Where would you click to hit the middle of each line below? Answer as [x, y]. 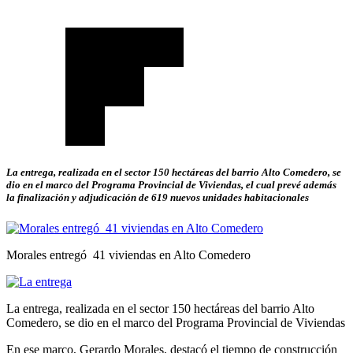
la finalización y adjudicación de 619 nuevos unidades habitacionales [158, 198]
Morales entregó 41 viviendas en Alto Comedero [128, 255]
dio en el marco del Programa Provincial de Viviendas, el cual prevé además [171, 185]
